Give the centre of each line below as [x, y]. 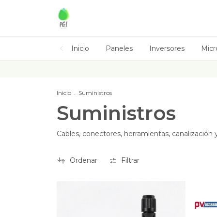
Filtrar [131, 161]
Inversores [167, 48]
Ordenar [83, 161]
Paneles [119, 48]
